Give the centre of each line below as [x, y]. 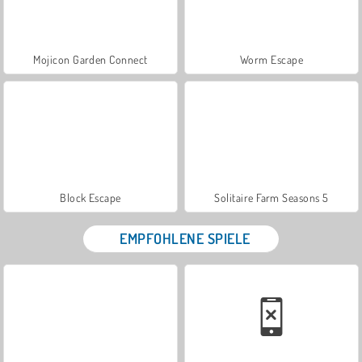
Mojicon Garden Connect [90, 59]
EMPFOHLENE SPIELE [185, 238]
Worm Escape [271, 59]
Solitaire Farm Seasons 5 [271, 197]
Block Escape [90, 197]
